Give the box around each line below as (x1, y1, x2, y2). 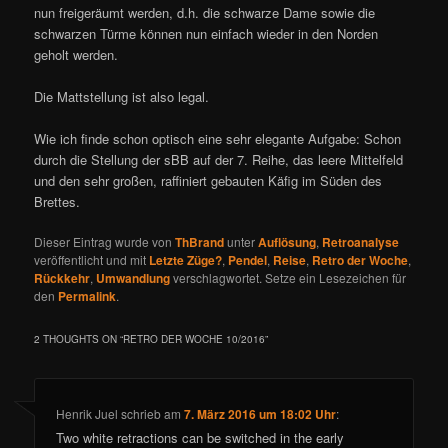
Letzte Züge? (149, 251, 223, 270)
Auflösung (258, 233, 317, 252)
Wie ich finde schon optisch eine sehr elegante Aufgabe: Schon (34, 129, 402, 149)
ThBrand (175, 233, 225, 252)
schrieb (121, 404, 162, 422)
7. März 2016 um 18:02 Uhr (184, 404, 337, 423)
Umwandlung (96, 269, 171, 288)
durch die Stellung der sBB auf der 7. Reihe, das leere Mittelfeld (34, 150, 404, 170)
